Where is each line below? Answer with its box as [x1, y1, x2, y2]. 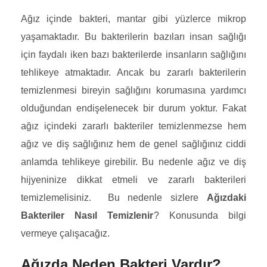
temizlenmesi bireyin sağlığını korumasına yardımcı [21, 85, 246, 95]
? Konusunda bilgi [153, 210, 246, 221]
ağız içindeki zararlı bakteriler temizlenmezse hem [21, 121, 246, 131]
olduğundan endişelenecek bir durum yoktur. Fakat [21, 103, 246, 113]
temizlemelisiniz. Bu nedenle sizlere [21, 193, 207, 203]
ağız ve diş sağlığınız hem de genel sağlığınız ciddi [21, 139, 246, 149]
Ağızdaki [206, 193, 246, 203]
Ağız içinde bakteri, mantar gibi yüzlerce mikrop [21, 14, 246, 24]
